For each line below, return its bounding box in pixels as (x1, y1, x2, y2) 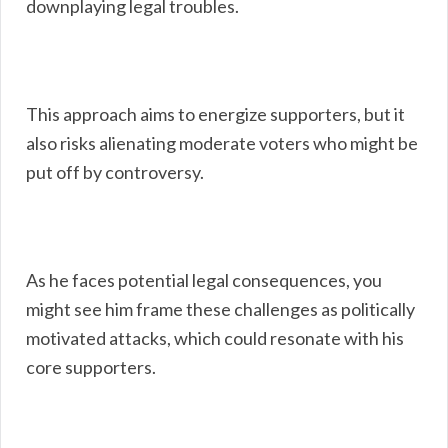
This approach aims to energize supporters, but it (26, 102, 405, 125)
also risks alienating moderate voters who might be (26, 131, 418, 154)
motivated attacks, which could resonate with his (26, 326, 404, 349)
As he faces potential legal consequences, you (26, 268, 382, 291)
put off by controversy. (26, 160, 204, 183)
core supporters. (26, 355, 156, 378)
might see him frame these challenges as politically (26, 297, 415, 320)
